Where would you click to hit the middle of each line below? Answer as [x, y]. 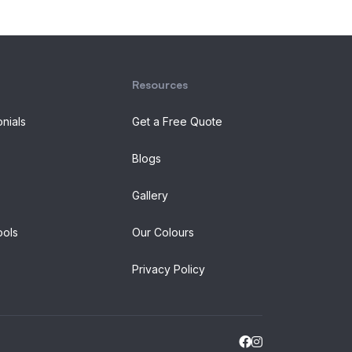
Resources [160, 85]
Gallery [150, 196]
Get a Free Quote [177, 122]
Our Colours [163, 233]
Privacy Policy [169, 269]
